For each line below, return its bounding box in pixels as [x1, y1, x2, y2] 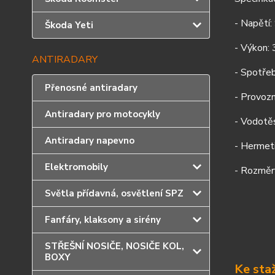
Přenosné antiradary [45, 82, 137, 94]
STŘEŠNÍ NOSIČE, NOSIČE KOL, [45, 240, 184, 252]
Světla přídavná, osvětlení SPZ [45, 187, 184, 199]
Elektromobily [45, 161, 108, 173]
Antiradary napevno [45, 134, 134, 147]
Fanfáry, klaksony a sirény [45, 214, 161, 226]
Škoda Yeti [45, 19, 93, 31]
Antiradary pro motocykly [45, 108, 160, 120]
